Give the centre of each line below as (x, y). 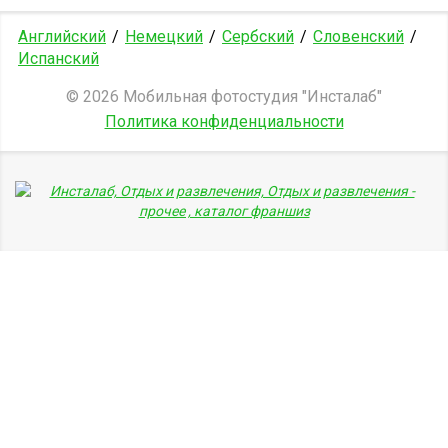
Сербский (258, 37)
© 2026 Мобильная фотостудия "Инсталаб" (224, 97)
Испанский (58, 59)
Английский (62, 37)
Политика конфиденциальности (224, 122)
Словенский (358, 37)
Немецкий (164, 37)
